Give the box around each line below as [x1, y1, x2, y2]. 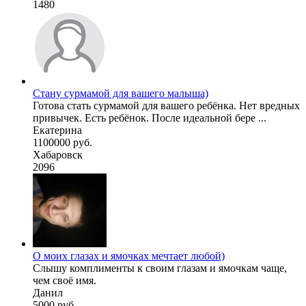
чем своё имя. [33, 274, 96, 286]
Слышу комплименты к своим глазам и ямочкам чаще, [33, 262, 287, 274]
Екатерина [33, 124, 82, 136]
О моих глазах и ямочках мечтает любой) [33, 249, 225, 262]
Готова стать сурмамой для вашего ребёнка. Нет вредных [33, 99, 300, 111]
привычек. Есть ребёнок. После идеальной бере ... [33, 111, 266, 124]
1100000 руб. [33, 136, 92, 148]
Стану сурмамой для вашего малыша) [33, 87, 208, 99]
